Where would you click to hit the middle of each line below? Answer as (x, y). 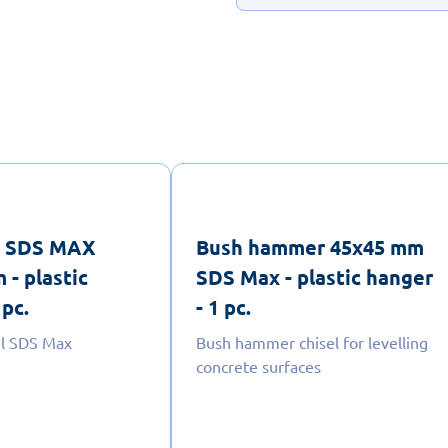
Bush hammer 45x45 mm (309, 246)
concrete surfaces (258, 365)
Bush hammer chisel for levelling (311, 341)
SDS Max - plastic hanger (314, 276)
